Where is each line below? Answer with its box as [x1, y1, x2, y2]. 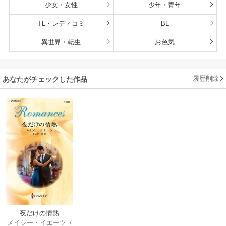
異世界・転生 [41, 38, 81, 46]
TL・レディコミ [37, 19, 85, 27]
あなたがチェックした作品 [3, 75, 87, 83]
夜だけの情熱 [19, 209, 59, 217]
